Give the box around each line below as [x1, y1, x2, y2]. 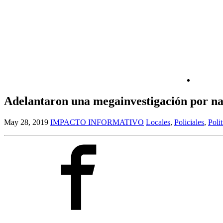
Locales [146, 118, 170, 127]
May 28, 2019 [4, 118, 48, 127]
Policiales [174, 118, 204, 127]
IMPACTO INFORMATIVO [50, 118, 144, 127]
